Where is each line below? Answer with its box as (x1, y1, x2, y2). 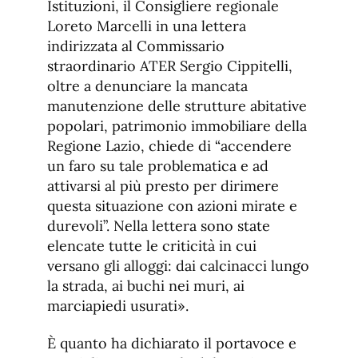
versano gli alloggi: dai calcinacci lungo (47, 257, 309, 276)
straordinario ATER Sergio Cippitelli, (47, 57, 292, 76)
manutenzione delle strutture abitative (47, 97, 307, 116)
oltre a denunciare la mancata (47, 77, 248, 96)
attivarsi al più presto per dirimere (47, 177, 279, 196)
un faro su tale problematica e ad (47, 157, 268, 176)
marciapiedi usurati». (47, 296, 189, 316)
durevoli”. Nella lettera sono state (47, 217, 270, 236)
